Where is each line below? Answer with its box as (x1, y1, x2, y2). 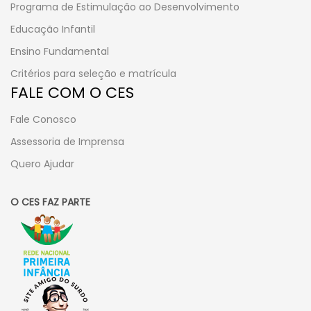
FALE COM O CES (10, 81, 134, 103)
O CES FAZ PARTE (10, 194, 90, 209)
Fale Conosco (10, 112, 76, 126)
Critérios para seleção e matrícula (10, 66, 176, 81)
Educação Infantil (10, 22, 95, 36)
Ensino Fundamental (10, 44, 109, 58)
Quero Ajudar (10, 156, 74, 171)
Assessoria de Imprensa (10, 134, 124, 149)
